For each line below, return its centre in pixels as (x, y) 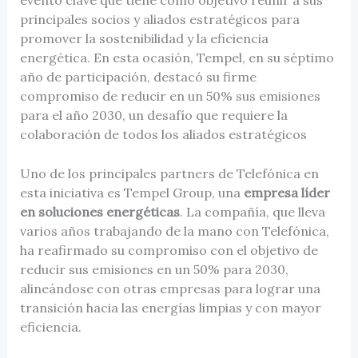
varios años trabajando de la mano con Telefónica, (174, 231)
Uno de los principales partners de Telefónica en (169, 174)
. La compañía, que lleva (252, 212)
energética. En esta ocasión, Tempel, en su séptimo (177, 57)
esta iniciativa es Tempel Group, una (130, 193)
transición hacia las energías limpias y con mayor (170, 308)
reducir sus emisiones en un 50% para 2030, (154, 270)
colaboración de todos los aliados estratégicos (163, 134)
